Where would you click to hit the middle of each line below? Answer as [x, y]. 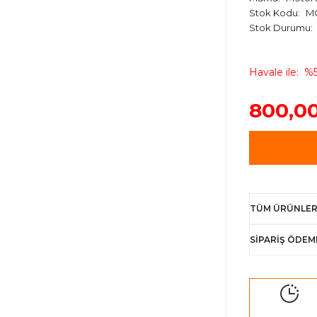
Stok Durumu [280, 28]
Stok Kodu [273, 13]
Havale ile [273, 72]
